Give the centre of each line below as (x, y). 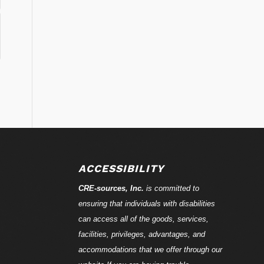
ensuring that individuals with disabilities (146, 203)
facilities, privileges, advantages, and (141, 234)
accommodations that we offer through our (150, 249)
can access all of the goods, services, (143, 219)
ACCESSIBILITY (121, 168)
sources (111, 188)
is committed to (171, 188)
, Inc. (134, 188)
